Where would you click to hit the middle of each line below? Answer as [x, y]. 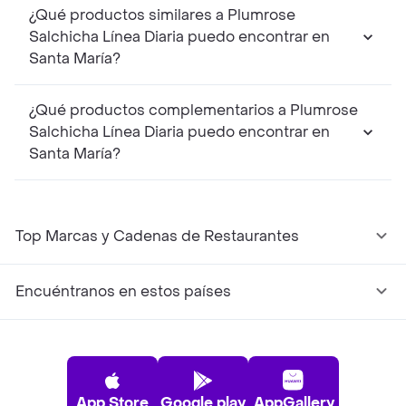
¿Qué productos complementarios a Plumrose [193, 111]
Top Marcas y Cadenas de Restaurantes [157, 237]
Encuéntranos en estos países [123, 292]
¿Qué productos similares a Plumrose [162, 15]
